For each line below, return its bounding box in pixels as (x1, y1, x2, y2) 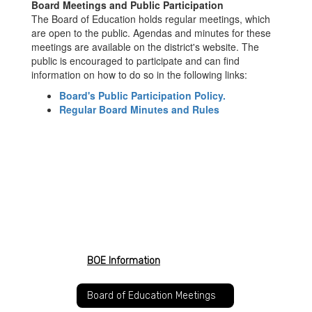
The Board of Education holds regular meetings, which (31, 12, 270, 26)
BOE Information (87, 254, 160, 267)
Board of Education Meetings (87, 289, 216, 302)
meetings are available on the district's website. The (31, 40, 259, 54)
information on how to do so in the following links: (31, 68, 247, 81)
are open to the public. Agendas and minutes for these (31, 26, 271, 40)
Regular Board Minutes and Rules (59, 102, 219, 116)
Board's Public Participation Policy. (59, 88, 226, 102)
